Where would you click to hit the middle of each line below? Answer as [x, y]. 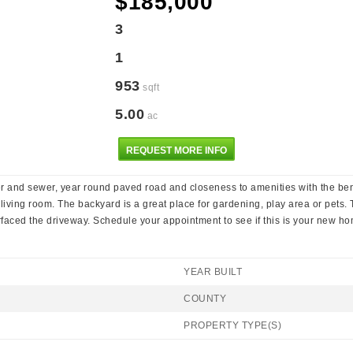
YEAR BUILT [213, 272]
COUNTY [205, 299]
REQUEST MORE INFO [176, 150]
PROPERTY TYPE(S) [232, 325]
